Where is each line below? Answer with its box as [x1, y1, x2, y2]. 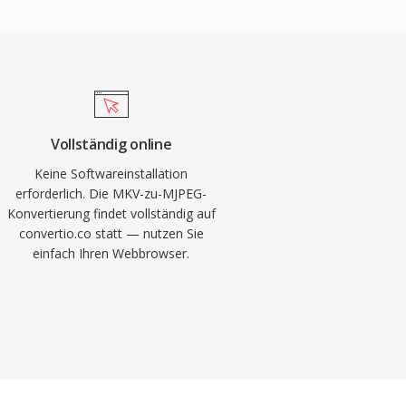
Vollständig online [51, 134, 172, 154]
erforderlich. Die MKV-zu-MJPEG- [15, 185, 208, 202]
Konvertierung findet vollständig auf [6, 205, 216, 222]
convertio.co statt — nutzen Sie [18, 225, 204, 242]
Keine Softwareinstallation [34, 165, 188, 182]
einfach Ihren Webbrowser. [33, 245, 190, 262]
